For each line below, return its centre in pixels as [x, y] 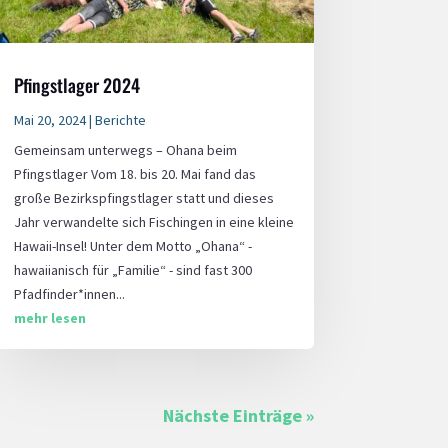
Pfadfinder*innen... [69, 293]
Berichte [120, 119]
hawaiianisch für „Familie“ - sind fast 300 [132, 269]
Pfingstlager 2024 [76, 84]
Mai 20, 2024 [49, 119]
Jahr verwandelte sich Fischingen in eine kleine [153, 221]
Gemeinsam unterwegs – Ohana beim [125, 149]
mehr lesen [49, 317]
